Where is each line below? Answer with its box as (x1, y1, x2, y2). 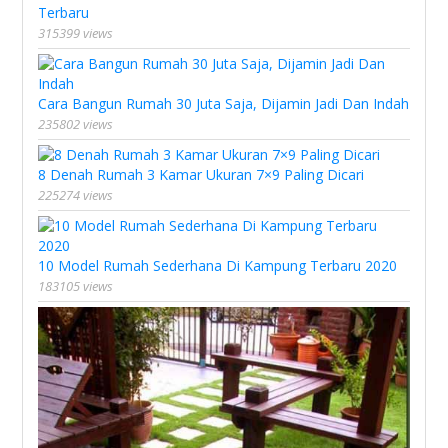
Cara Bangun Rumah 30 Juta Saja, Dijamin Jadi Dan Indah (38, 94, 410, 113)
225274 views (38, 186, 114, 204)
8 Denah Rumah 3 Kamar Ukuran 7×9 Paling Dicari (38, 165, 365, 184)
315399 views (38, 24, 114, 42)
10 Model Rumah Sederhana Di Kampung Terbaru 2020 (38, 256, 398, 275)
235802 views (38, 115, 114, 133)
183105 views (38, 277, 114, 295)
